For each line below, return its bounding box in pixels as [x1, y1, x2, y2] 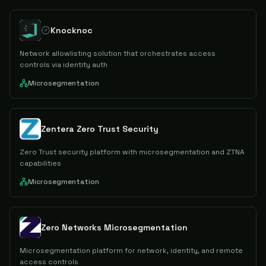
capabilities [20, 159, 61, 168]
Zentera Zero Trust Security [41, 123, 159, 134]
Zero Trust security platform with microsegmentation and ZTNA [20, 147, 245, 157]
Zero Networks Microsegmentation [41, 222, 188, 233]
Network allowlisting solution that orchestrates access [20, 49, 216, 58]
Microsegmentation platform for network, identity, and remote [20, 246, 243, 255]
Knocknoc [50, 25, 93, 36]
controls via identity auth [20, 60, 107, 69]
